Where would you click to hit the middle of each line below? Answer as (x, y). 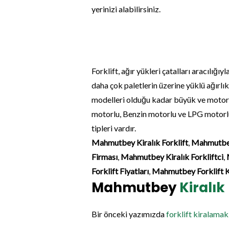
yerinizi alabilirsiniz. (126, 9)
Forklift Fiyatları (120, 171)
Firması (104, 157)
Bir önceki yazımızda (128, 214)
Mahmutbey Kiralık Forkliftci (172, 157)
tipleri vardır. (113, 128)
